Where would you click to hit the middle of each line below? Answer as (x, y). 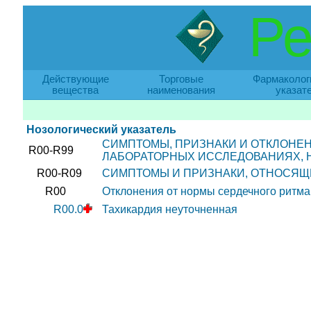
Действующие (75, 79)
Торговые (181, 79)
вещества (75, 90)
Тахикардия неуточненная (169, 209)
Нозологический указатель (101, 129)
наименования (181, 90)
